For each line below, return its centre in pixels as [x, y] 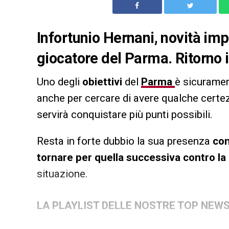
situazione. [62, 174]
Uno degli [60, 82]
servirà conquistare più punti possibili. [125, 115]
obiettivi [104, 82]
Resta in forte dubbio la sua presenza [125, 141]
